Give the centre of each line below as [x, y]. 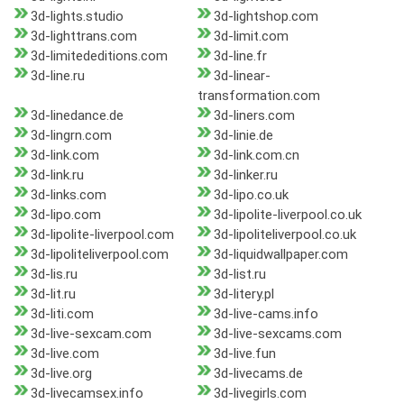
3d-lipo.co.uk [251, 195]
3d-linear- [242, 76]
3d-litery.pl [243, 294]
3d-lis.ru [54, 275]
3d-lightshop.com [266, 17]
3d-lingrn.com [71, 136]
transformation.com [258, 96]
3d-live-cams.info [266, 314]
